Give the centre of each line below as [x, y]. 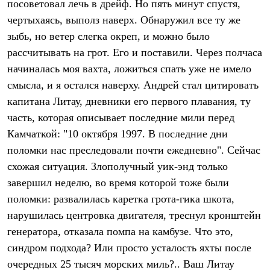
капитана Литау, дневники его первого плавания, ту [129, 101]
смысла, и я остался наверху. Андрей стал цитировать [133, 85]
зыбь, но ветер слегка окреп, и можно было [108, 36]
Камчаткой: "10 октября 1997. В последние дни [118, 134]
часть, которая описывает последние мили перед [121, 118]
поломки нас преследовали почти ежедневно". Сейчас [134, 150]
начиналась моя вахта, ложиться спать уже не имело [129, 69]
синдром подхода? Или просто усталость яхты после [129, 248]
